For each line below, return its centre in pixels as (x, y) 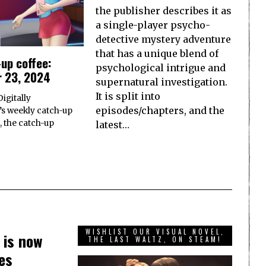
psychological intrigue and (161, 67)
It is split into (128, 96)
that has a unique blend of (157, 53)
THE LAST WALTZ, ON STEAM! (155, 240)
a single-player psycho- (153, 25)
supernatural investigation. (161, 82)
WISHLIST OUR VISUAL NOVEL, (155, 232)
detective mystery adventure (163, 39)
